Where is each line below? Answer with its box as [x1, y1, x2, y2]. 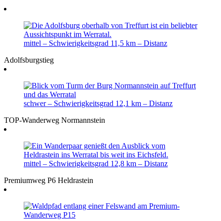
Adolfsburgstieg [4, 55, 54, 64]
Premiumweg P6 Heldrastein [4, 176, 93, 184]
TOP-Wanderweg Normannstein [4, 115, 105, 124]
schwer [24, 99, 48, 108]
